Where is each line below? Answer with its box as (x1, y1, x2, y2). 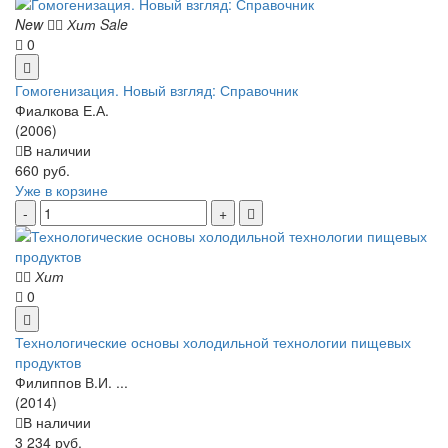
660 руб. (15, 160, 70, 181)
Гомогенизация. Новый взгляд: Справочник (15, 80, 298, 101)
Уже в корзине (15, 180, 108, 201)
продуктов (15, 352, 81, 373)
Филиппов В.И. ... (15, 372, 128, 393)
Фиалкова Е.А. (15, 100, 109, 121)
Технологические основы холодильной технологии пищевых (15, 332, 411, 353)
